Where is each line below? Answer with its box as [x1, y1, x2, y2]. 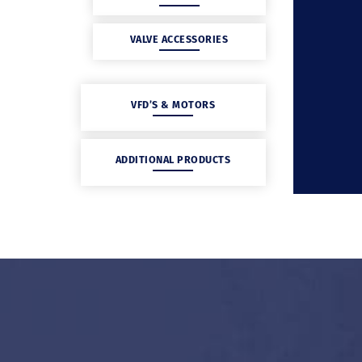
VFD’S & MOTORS [131, 99, 215, 111]
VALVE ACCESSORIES [129, 32, 229, 45]
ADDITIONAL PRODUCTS [115, 154, 231, 166]
